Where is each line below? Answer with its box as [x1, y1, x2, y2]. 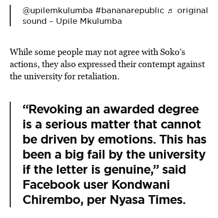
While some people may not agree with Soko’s [10, 46, 185, 58]
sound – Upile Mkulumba [22, 16, 122, 26]
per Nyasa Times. [87, 192, 185, 208]
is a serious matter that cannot [22, 116, 201, 132]
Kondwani [111, 177, 170, 193]
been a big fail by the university [22, 146, 205, 163]
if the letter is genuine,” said [22, 162, 186, 178]
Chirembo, [22, 192, 87, 208]
